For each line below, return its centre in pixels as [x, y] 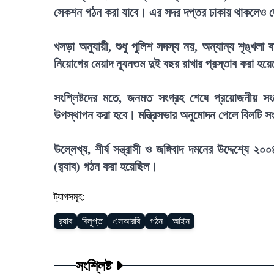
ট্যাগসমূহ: [69, 197]
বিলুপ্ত [92, 221]
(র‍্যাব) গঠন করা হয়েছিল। [106, 166]
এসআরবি [126, 221]
